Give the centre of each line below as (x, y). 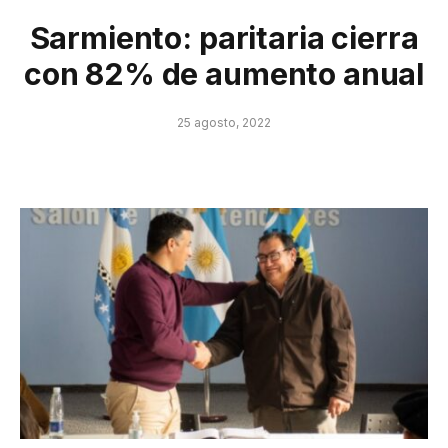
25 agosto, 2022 (224, 122)
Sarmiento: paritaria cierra (224, 37)
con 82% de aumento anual (224, 73)
